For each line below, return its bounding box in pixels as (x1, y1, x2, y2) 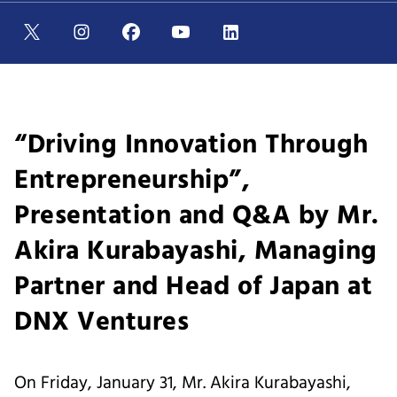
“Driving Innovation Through (14, 123, 369, 167)
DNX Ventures (14, 300, 189, 344)
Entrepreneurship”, (14, 159, 250, 202)
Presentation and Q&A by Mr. (14, 194, 379, 237)
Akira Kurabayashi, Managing (14, 230, 378, 273)
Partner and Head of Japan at (14, 265, 372, 308)
